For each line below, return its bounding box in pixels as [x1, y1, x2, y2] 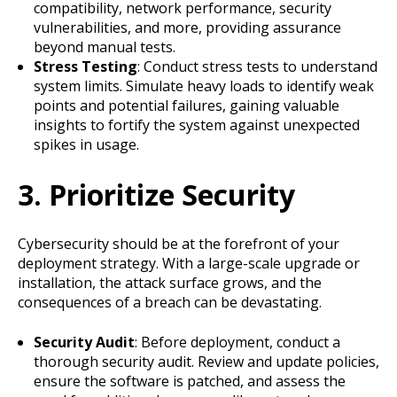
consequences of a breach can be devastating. [18, 292, 322, 313]
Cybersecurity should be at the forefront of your [18, 234, 339, 254]
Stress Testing [33, 56, 137, 76]
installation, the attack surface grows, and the [18, 273, 322, 293]
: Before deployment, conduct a [134, 331, 340, 352]
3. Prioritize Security [18, 175, 295, 214]
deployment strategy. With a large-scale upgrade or [18, 253, 360, 274]
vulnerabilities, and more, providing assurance [33, 17, 341, 37]
